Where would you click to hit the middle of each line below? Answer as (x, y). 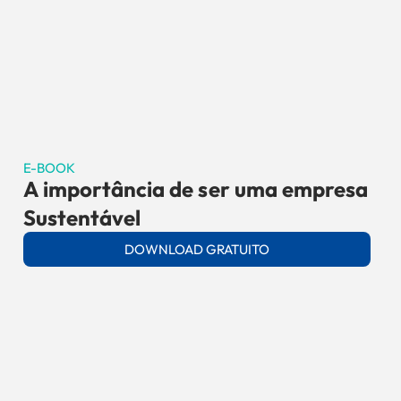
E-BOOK (49, 168)
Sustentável (82, 218)
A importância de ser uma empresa (196, 189)
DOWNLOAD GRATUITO (197, 249)
